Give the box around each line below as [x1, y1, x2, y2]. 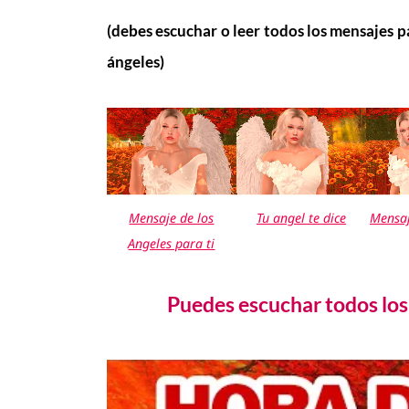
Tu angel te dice [256, 208, 346, 226]
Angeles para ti [128, 234, 215, 252]
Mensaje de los [129, 208, 215, 226]
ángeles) [106, 51, 164, 71]
